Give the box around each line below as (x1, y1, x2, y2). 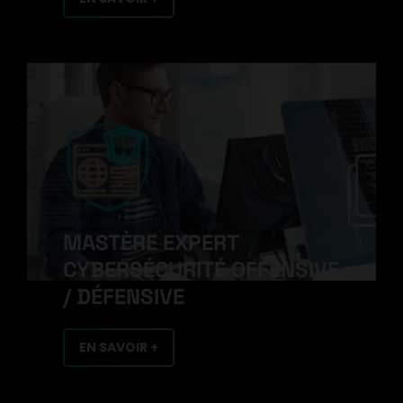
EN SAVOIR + (79, 337, 158, 356)
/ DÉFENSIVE (63, 282, 184, 310)
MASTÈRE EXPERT (63, 228, 238, 256)
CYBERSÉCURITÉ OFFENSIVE (63, 255, 339, 283)
